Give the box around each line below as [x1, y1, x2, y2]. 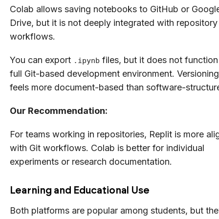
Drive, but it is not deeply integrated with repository [10, 17, 218, 28]
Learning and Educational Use [10, 184, 150, 196]
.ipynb [73, 56, 100, 65]
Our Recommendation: [10, 105, 108, 116]
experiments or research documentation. [10, 156, 172, 167]
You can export [10, 54, 73, 65]
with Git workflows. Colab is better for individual [10, 142, 204, 153]
